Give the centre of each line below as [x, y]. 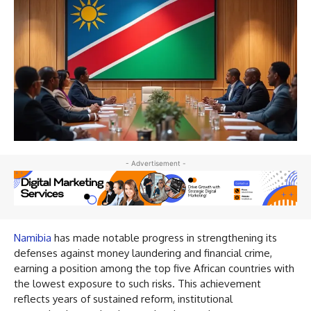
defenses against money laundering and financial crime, [143, 253]
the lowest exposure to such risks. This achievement [137, 284]
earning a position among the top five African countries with [154, 269]
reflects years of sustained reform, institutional [123, 299]
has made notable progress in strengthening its [164, 238]
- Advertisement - [155, 163]
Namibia [33, 238]
